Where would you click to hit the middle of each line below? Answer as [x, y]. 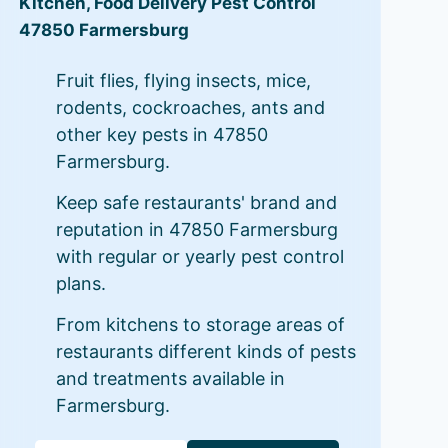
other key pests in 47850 [161, 135]
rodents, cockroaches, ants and [190, 108]
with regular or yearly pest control [199, 257]
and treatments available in [170, 379]
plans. [80, 284]
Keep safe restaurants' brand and [196, 203]
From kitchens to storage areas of [200, 325]
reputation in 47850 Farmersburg [196, 230]
